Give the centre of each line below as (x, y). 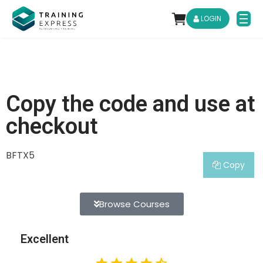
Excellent (45, 239)
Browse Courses (134, 204)
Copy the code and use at (131, 104)
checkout (52, 127)
